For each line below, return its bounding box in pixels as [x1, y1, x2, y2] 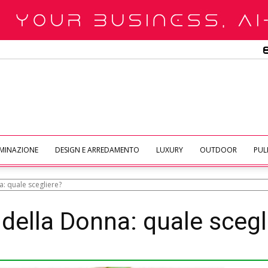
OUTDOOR [200, 145, 237, 155]
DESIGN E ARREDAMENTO [55, 145, 139, 155]
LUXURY [156, 145, 183, 155]
